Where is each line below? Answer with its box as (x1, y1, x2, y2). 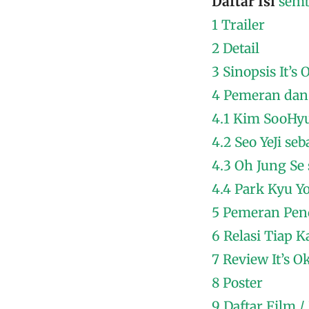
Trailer (221, 16, 265, 33)
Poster (223, 274, 263, 291)
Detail (223, 39, 259, 57)
